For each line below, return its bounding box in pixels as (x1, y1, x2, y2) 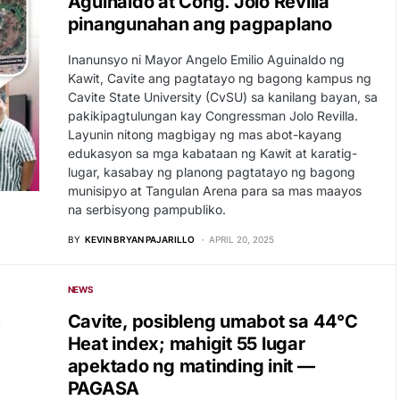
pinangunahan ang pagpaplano (67, 13, 332, 35)
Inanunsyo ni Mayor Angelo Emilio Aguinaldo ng (67, 52, 345, 67)
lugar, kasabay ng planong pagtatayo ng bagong (67, 164, 355, 179)
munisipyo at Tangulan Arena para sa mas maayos (67, 183, 362, 198)
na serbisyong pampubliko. (67, 202, 226, 217)
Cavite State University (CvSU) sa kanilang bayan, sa (67, 89, 378, 104)
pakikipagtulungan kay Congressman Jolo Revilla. (67, 108, 358, 123)
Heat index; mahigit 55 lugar (67, 333, 305, 354)
